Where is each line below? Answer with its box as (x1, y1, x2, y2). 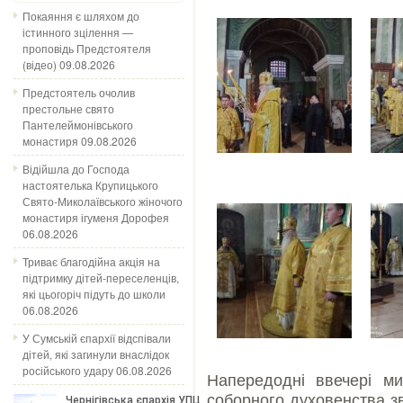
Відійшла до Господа (22, 161, 130, 176)
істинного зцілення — (22, 24, 133, 40)
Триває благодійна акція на (22, 254, 160, 269)
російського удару (22, 363, 113, 378)
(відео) (22, 57, 57, 72)
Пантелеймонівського (22, 117, 133, 132)
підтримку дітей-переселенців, (22, 270, 179, 285)
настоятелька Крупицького (22, 177, 158, 193)
